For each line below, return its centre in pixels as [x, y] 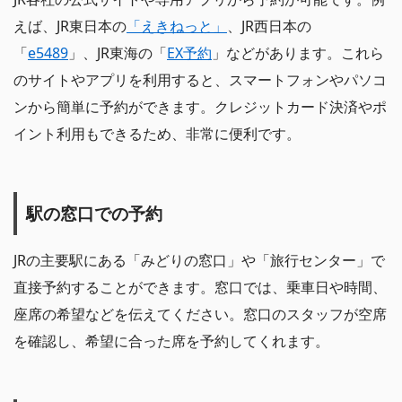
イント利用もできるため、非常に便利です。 [157, 133]
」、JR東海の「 [118, 52]
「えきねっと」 [177, 26]
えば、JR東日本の [70, 26]
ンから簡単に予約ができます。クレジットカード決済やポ [200, 106]
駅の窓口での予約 [94, 213]
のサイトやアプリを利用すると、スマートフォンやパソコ [200, 79]
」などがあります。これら [298, 52]
